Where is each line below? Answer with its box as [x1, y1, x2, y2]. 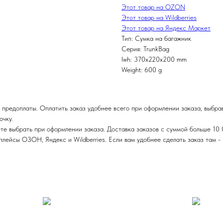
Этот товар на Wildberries [121, 13, 197, 22]
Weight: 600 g [121, 66, 162, 74]
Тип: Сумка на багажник [121, 34, 191, 43]
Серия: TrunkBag [121, 45, 169, 53]
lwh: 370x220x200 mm [121, 55, 187, 64]
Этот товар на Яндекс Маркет [121, 24, 211, 32]
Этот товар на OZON [121, 3, 185, 11]
